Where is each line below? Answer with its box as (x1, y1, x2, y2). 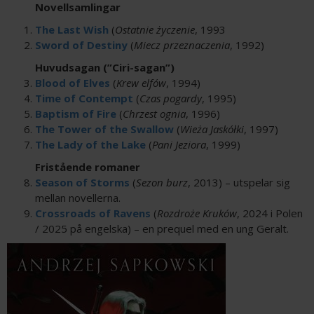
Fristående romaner (35, 160, 140, 174)
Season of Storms (35, 175, 130, 189)
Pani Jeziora (152, 137, 206, 151)
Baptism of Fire (35, 107, 116, 121)
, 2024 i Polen (237, 206, 303, 220)
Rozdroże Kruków (157, 206, 237, 220)
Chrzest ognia (123, 107, 186, 121)
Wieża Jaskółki (180, 122, 244, 136)
